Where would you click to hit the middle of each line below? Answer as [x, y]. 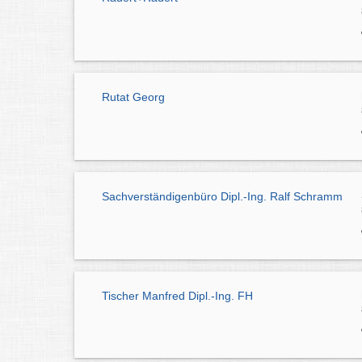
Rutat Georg [133, 97]
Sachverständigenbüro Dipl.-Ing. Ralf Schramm [222, 196]
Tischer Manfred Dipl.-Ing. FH [177, 295]
